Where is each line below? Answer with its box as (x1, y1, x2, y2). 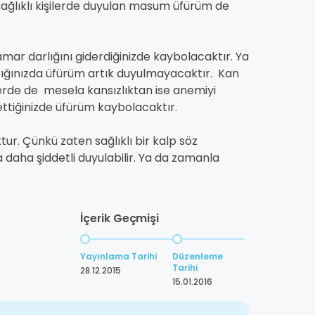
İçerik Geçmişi (80, 210, 159, 226)
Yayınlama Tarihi (80, 250, 157, 262)
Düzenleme (172, 250, 223, 262)
